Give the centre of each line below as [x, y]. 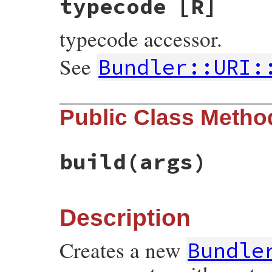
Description [125, 217]
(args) [166, 161]
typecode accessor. [141, 39]
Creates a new [123, 250]
